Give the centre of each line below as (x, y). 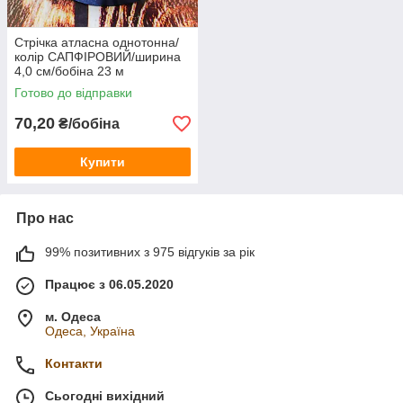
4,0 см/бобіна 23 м (69, 71)
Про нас (45, 218)
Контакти (74, 363)
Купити (103, 162)
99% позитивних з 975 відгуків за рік (150, 252)
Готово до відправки (73, 93)
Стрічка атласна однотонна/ (97, 42)
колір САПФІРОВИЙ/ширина (98, 57)
